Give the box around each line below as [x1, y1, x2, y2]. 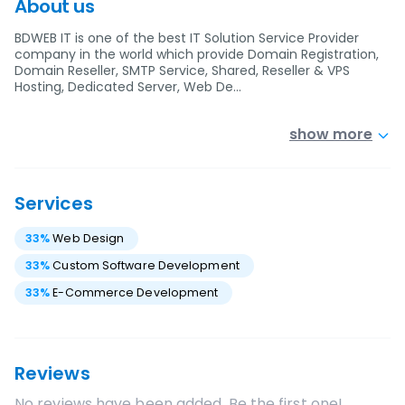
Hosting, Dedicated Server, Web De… [14, 78, 241, 96]
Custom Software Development [52, 258, 240, 273]
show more [289, 124, 372, 145]
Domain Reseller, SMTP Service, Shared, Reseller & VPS [14, 61, 350, 80]
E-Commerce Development [52, 285, 219, 300]
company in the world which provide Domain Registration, [14, 45, 379, 63]
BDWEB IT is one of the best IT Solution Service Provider [14, 29, 359, 47]
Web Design [52, 231, 125, 246]
